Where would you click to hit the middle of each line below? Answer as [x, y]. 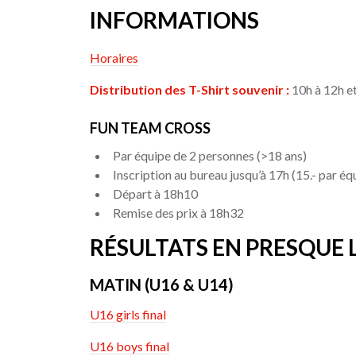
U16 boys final [130, 346]
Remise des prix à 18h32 [179, 213]
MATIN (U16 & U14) [162, 285]
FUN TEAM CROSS [151, 128]
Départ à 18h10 [156, 194]
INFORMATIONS [175, 19]
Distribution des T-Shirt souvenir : [190, 89]
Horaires [114, 57]
